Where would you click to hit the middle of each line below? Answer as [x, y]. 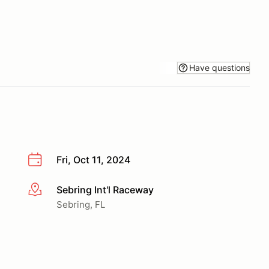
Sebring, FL [81, 204]
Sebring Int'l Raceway [105, 189]
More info [49, 190]
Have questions [219, 67]
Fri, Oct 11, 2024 [93, 160]
